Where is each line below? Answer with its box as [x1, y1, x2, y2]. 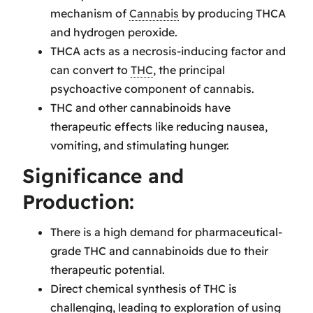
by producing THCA [179, 6, 286, 21]
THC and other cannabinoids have [50, 101, 231, 115]
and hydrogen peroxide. [50, 25, 177, 40]
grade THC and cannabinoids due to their [50, 243, 268, 258]
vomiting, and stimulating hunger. [50, 138, 229, 153]
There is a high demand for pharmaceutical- [50, 224, 282, 239]
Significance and [22, 163, 184, 189]
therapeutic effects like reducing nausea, [50, 119, 268, 134]
